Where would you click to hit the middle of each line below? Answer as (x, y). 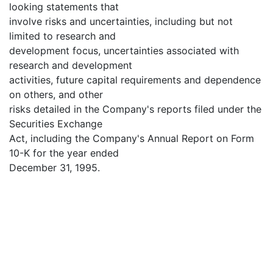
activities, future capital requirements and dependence (135, 80)
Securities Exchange (56, 124)
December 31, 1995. (55, 168)
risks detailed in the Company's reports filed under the (135, 109)
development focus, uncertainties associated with (124, 51)
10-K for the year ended (64, 153)
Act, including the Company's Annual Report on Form (132, 138)
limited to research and (62, 36)
